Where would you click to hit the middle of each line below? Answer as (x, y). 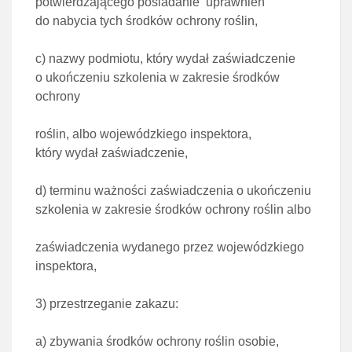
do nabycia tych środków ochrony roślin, (147, 21)
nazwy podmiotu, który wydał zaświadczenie (172, 59)
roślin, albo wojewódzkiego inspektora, (143, 134)
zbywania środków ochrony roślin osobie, (164, 341)
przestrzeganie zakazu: (114, 304)
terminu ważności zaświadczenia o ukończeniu (180, 191)
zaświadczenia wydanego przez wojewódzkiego (170, 247)
